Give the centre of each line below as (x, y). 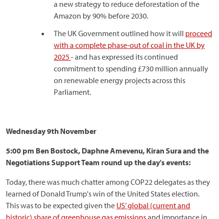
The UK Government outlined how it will (120, 33)
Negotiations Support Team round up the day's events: (98, 162)
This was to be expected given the (61, 205)
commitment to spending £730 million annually (131, 68)
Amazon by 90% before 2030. (101, 16)
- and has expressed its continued (124, 57)
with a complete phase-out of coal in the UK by (129, 45)
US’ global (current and (153, 205)
